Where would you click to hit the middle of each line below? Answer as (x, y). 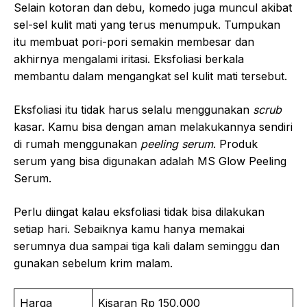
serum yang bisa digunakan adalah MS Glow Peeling (150, 161)
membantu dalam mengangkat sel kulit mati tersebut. (150, 76)
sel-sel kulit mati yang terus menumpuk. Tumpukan (147, 25)
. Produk (235, 144)
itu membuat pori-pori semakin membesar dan (134, 42)
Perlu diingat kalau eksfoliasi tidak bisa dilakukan (139, 212)
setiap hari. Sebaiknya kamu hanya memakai (129, 229)
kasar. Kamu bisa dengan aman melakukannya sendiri (153, 127)
